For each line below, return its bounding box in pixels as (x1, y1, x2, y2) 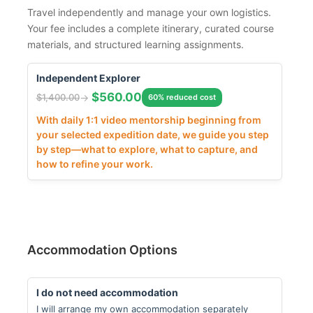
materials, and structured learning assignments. (27, 38, 244, 50)
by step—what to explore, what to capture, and (36, 143, 258, 155)
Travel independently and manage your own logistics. (27, 6, 271, 18)
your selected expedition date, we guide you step (36, 128, 269, 140)
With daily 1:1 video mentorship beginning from (36, 113, 261, 126)
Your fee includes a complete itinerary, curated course (27, 22, 274, 34)
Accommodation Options (27, 242, 177, 257)
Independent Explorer (36, 71, 140, 84)
